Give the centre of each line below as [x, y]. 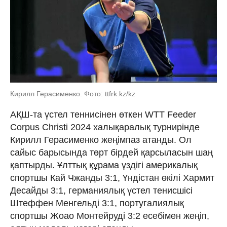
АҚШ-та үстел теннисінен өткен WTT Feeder [103, 114]
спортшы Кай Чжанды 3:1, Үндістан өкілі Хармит [112, 178]
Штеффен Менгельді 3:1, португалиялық [97, 203]
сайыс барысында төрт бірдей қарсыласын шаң [111, 152]
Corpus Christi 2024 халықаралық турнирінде [105, 127]
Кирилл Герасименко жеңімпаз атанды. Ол [101, 140]
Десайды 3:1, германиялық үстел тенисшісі [101, 190]
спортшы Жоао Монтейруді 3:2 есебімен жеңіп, [110, 216]
